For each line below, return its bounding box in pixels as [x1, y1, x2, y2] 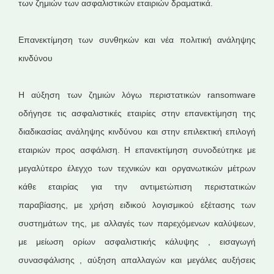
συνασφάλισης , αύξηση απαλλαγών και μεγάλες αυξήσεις [18, 255, 256, 265]
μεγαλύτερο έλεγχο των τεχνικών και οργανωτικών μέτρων [18, 163, 256, 173]
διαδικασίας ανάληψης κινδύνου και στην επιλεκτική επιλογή [18, 127, 256, 136]
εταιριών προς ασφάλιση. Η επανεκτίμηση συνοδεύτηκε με [18, 145, 256, 155]
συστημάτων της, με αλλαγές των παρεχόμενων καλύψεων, [18, 218, 256, 228]
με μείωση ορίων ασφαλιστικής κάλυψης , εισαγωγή [18, 237, 256, 246]
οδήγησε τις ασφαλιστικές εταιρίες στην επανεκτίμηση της [18, 108, 256, 118]
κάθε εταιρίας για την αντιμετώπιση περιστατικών [18, 182, 256, 191]
